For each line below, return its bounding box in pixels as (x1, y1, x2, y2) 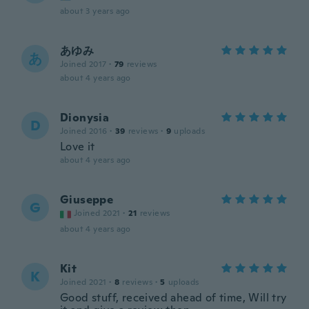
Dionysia (60, 110, 110, 125)
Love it (60, 139, 95, 154)
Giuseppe (60, 192, 114, 207)
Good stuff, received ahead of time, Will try (60, 290, 287, 305)
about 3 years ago (60, 6, 130, 17)
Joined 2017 (60, 59, 107, 70)
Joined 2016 (60, 126, 108, 137)
